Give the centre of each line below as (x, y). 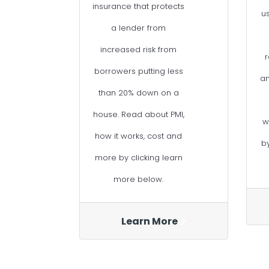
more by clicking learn (138, 158)
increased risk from (139, 50)
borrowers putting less (138, 71)
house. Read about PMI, (138, 115)
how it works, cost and (139, 136)
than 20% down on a (138, 93)
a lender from (139, 28)
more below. (139, 180)
